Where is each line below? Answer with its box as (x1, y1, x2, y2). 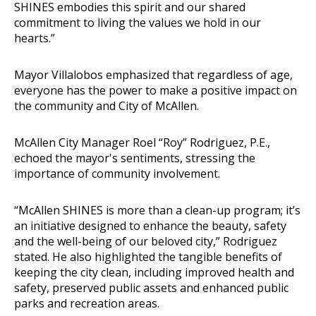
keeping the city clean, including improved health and (14, 264, 294, 280)
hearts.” (14, 30, 55, 46)
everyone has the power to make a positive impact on (14, 82, 297, 98)
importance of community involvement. (14, 165, 220, 181)
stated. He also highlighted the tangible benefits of (14, 248, 282, 265)
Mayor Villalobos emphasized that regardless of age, (14, 66, 293, 83)
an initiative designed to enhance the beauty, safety (14, 217, 286, 233)
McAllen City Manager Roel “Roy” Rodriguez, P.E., (14, 134, 270, 150)
